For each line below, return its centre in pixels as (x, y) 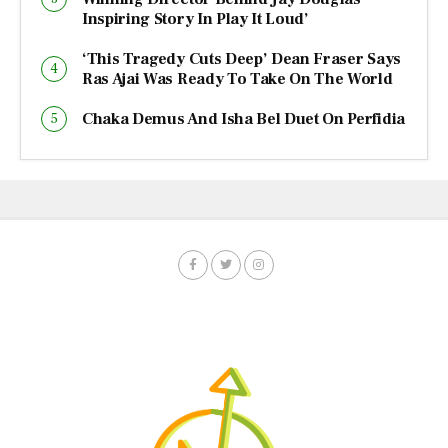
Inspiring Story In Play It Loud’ (195, 19)
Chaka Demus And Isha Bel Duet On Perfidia (243, 119)
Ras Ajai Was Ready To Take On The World (237, 79)
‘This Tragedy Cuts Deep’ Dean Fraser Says (241, 59)
